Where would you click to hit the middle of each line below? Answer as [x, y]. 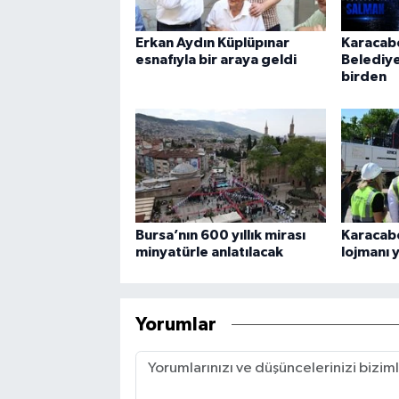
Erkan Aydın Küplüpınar [212, 43]
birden [363, 77]
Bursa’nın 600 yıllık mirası [220, 235]
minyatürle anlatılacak [209, 252]
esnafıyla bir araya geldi [216, 60]
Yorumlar [175, 325]
